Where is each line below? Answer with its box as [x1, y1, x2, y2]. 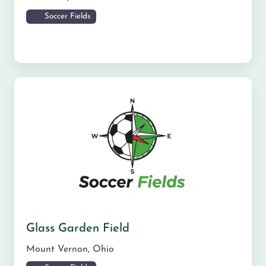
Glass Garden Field [26, 223, 129, 235]
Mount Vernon [26, 245, 88, 255]
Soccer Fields [42, 12, 90, 21]
